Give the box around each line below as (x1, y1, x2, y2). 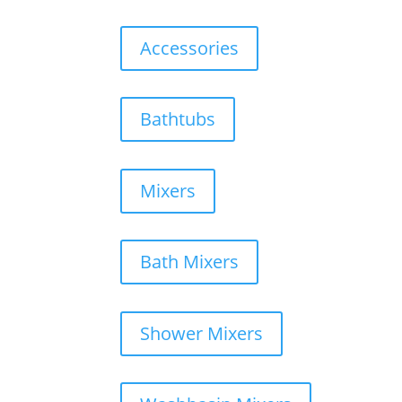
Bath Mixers (140, 249, 240, 275)
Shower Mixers (140, 320, 264, 345)
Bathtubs (140, 107, 216, 132)
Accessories (140, 35, 240, 60)
